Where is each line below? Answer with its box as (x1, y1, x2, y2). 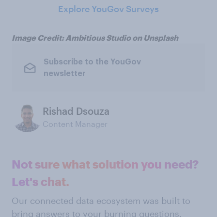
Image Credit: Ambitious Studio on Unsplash (12, 33, 178, 43)
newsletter (43, 69, 86, 77)
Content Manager (43, 119, 108, 129)
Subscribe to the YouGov (43, 58, 141, 66)
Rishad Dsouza (43, 105, 109, 117)
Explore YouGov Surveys (58, 3, 159, 15)
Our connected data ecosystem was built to (12, 195, 190, 206)
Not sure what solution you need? (12, 157, 199, 171)
